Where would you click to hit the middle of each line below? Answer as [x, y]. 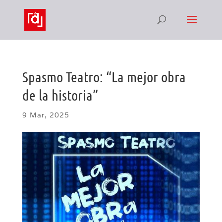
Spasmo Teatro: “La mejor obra [104, 77]
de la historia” [60, 95]
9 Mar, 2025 [46, 115]
